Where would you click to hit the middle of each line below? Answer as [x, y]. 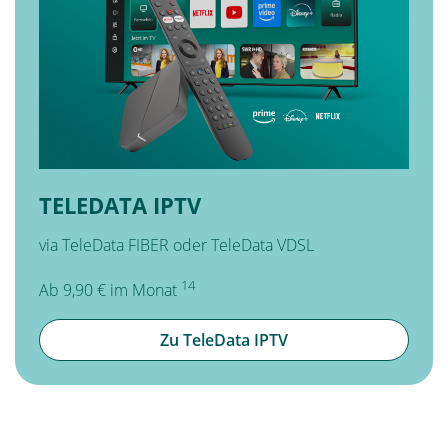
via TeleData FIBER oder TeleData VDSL [176, 245]
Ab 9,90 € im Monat [110, 290]
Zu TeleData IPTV [224, 339]
